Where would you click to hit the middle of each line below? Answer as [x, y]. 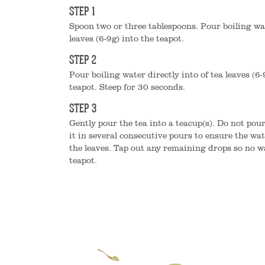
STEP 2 [83, 61]
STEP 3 [83, 109]
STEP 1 [82, 12]
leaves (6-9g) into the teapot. [127, 38]
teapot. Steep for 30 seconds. [127, 87]
